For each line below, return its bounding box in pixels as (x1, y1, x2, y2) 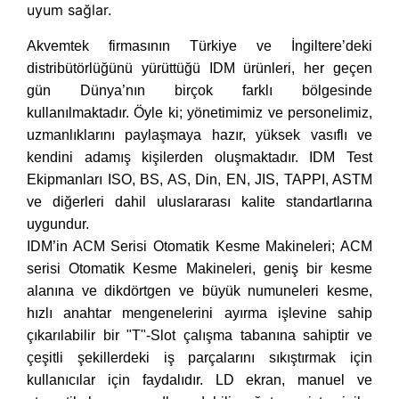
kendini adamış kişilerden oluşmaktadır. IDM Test (27, 149, 372, 165)
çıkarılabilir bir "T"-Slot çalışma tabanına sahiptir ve (27, 327, 372, 343)
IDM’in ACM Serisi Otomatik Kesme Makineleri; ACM (27, 238, 372, 254)
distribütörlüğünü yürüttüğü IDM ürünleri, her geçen (27, 60, 372, 76)
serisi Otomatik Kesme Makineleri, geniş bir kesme (27, 260, 372, 276)
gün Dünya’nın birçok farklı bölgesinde (27, 82, 372, 98)
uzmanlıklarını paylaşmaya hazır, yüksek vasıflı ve (27, 126, 372, 142)
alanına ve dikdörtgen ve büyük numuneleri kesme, (27, 282, 372, 298)
